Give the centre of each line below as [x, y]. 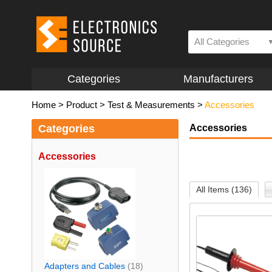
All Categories [222, 42]
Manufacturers [218, 79]
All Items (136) [224, 189]
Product [82, 105]
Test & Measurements [151, 105]
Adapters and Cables [85, 266]
